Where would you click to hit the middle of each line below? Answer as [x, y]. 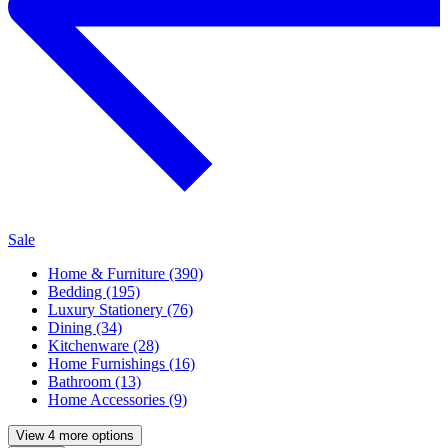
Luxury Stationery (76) [120, 310]
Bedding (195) [94, 292]
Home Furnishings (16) [121, 364]
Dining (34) [85, 328]
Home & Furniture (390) [125, 274]
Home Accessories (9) [117, 400]
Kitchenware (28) [103, 346]
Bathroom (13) [94, 382]
